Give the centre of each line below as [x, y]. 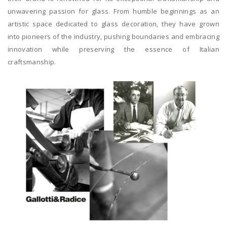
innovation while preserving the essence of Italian [113, 49]
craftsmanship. [32, 62]
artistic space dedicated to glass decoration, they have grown [113, 24]
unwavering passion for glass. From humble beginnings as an [113, 11]
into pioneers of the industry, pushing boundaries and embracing [113, 37]
